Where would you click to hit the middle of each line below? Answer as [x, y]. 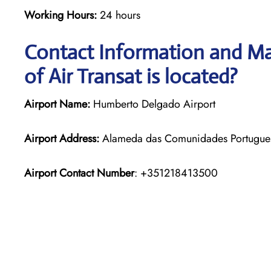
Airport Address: [62, 138]
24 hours [120, 15]
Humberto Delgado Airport [153, 104]
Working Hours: [62, 15]
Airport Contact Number [79, 173]
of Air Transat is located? [131, 76]
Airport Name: [57, 104]
